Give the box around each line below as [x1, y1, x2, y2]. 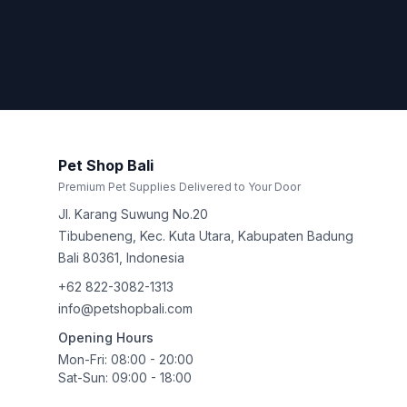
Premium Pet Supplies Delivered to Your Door [58, 180, 301, 194]
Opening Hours [58, 330, 154, 345]
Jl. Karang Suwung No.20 [58, 206, 208, 222]
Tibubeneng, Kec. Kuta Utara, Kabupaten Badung [58, 228, 353, 243]
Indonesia [126, 250, 184, 265]
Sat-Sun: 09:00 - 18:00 [58, 370, 192, 385]
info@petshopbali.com [58, 301, 193, 316]
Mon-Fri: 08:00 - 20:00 [58, 352, 194, 367]
